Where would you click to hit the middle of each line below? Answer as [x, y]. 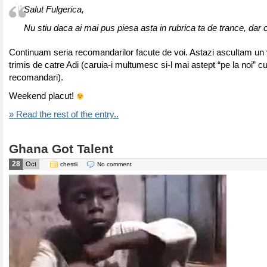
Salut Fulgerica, [54, 10]
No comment [114, 164]
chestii [69, 164]
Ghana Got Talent [61, 149]
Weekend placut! [43, 96]
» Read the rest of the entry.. [64, 114]
